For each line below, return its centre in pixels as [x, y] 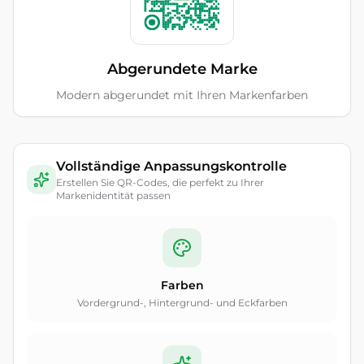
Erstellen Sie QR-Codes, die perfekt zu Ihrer [160, 182]
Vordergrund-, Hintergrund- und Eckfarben [182, 303]
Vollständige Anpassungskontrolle [171, 166]
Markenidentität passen [113, 195]
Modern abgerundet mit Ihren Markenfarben [182, 95]
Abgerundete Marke [182, 69]
